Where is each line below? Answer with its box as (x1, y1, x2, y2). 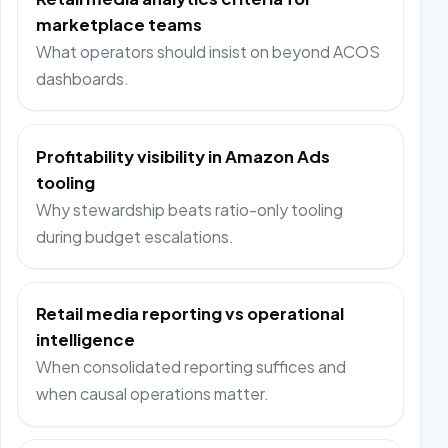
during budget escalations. (36, 225, 235, 247)
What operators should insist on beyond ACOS (36, 41, 381, 63)
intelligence (36, 329, 136, 351)
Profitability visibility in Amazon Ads (36, 145, 331, 167)
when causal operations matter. (36, 383, 270, 405)
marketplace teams (36, 14, 203, 36)
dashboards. (36, 68, 130, 90)
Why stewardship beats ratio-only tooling (36, 198, 344, 220)
